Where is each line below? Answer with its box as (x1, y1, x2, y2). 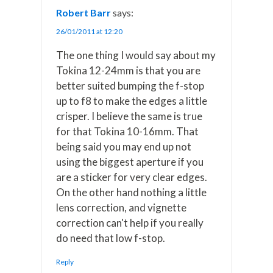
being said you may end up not (56, 140, 192, 154)
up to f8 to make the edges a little (56, 94, 208, 108)
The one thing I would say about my (56, 49, 216, 62)
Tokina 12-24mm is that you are (56, 64, 201, 77)
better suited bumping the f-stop (56, 79, 205, 93)
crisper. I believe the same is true (56, 110, 203, 123)
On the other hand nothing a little (56, 186, 207, 199)
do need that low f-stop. (56, 232, 166, 245)
